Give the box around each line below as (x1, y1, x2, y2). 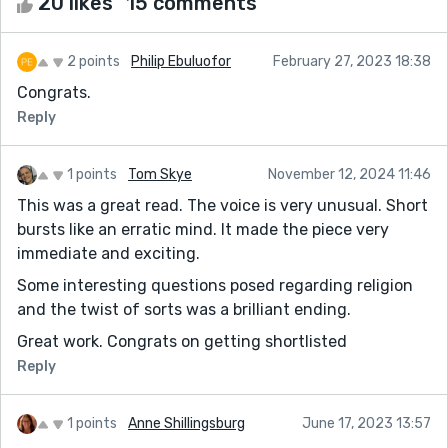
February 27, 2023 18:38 (273, 52, 431, 70)
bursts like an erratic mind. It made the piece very (17, 219, 389, 239)
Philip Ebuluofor (131, 52, 231, 70)
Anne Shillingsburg (128, 414, 245, 432)
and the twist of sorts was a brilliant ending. (17, 299, 351, 319)
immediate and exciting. (17, 243, 200, 263)
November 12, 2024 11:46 (268, 165, 431, 183)
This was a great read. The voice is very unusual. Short (17, 195, 428, 215)
